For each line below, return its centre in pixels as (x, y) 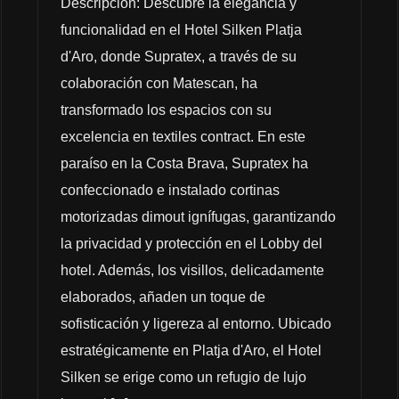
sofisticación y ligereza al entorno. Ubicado (196, 323)
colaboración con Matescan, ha (159, 83)
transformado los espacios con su (167, 110)
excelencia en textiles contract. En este (183, 136)
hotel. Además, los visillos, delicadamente (193, 270)
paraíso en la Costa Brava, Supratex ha (185, 163)
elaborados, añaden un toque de (163, 297)
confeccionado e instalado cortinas (171, 190)
